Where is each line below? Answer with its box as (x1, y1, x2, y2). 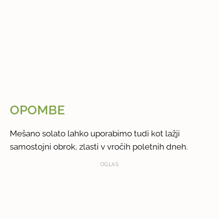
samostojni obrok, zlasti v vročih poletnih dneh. (10, 141, 188, 152)
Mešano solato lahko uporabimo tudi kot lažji (10, 128, 180, 138)
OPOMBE (10, 102, 66, 117)
